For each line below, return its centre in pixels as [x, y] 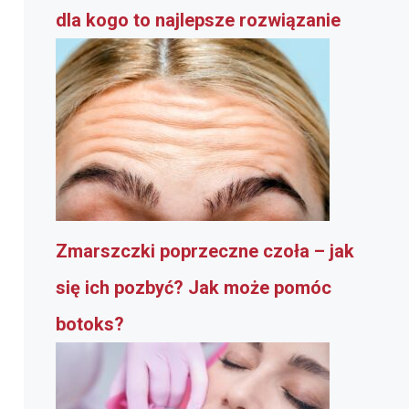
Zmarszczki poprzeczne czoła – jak [205, 252]
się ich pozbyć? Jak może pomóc [194, 288]
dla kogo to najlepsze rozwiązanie [198, 21]
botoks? [90, 325]
